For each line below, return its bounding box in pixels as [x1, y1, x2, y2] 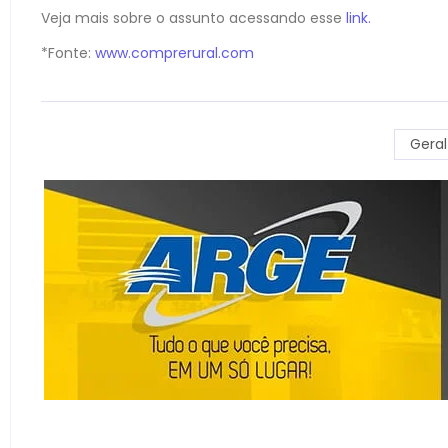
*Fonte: [41, 43, 95, 64]
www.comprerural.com [95, 43, 254, 64]
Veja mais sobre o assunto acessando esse [41, 7, 342, 28]
